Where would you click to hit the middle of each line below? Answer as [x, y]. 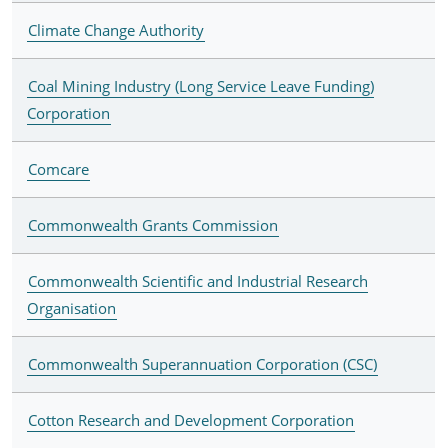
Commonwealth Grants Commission [152, 224]
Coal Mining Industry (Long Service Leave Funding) [200, 85]
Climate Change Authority [115, 29]
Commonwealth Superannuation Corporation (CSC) [202, 363]
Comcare [58, 168]
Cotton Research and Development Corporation [190, 419]
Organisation [71, 307]
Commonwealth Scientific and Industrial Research [197, 280]
